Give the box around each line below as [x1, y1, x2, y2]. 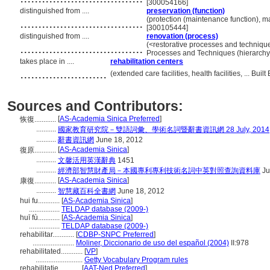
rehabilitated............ [20, 247, 84, 256]
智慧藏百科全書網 [58, 187, 116, 195]
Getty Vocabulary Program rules [84, 256, 188, 264]
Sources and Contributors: [7, 98, 183, 114]
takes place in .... [20, 57, 76, 66]
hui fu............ [20, 196, 61, 205]
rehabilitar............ [20, 230, 76, 239]
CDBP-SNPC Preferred [78, 230, 154, 239]
